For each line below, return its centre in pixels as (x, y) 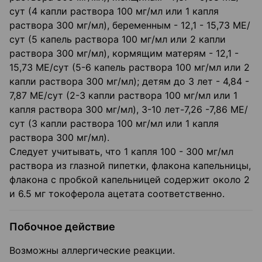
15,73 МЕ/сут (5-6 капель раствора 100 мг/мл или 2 (130, 68)
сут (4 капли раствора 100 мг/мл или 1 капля (114, 11)
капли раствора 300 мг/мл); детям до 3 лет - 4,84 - (129, 82)
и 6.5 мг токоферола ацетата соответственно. (117, 194)
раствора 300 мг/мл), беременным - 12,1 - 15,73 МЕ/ (130, 25)
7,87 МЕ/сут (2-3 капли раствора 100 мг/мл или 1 (123, 96)
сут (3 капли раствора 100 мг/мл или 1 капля (114, 124)
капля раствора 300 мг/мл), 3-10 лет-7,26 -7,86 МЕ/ (129, 110)
